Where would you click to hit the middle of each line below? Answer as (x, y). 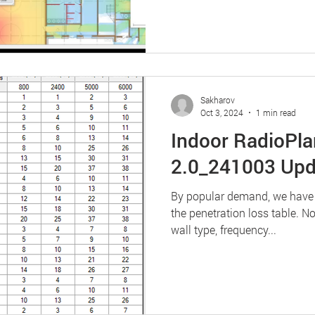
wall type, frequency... (224, 229)
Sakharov (218, 100)
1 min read (276, 112)
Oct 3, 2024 (222, 112)
